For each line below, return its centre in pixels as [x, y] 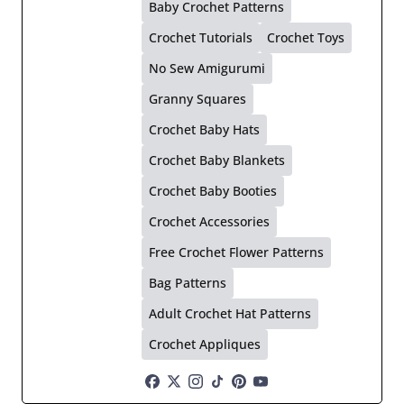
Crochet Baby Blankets [217, 160]
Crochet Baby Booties [213, 190]
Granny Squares [197, 98]
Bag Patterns [188, 282]
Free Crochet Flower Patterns [236, 252]
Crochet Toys [306, 37]
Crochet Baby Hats [204, 129]
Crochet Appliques [205, 344]
